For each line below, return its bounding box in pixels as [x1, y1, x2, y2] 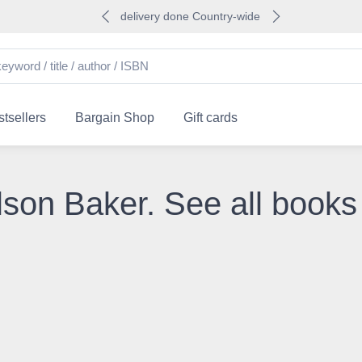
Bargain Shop [74, 110, 154, 124]
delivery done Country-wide [120, 10, 261, 23]
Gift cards [183, 110, 238, 124]
